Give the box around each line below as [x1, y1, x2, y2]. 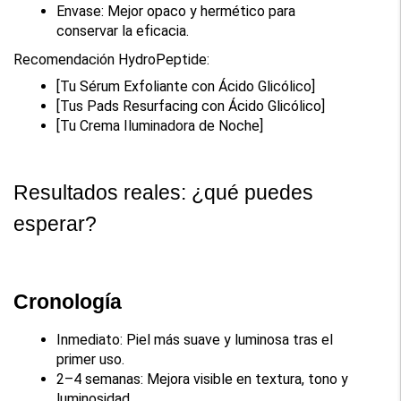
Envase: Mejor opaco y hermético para [56, 2, 296, 20]
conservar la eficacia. [56, 21, 190, 39]
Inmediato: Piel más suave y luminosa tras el [56, 330, 334, 348]
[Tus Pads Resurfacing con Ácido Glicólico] [56, 97, 326, 115]
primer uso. [56, 350, 125, 368]
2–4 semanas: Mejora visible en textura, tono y [56, 370, 349, 388]
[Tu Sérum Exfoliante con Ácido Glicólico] [56, 77, 316, 95]
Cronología [13, 289, 123, 313]
